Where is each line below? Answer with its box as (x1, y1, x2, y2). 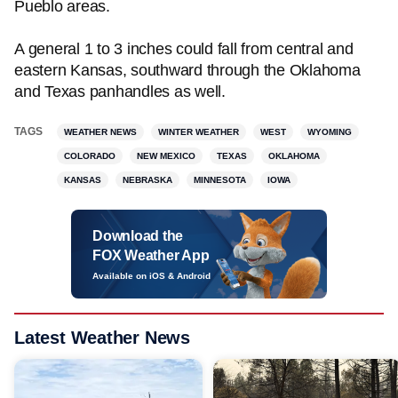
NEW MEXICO (137, 151, 195, 161)
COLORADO (64, 151, 115, 161)
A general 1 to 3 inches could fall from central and (14, 40, 354, 58)
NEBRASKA (123, 175, 172, 185)
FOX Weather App (92, 248, 210, 263)
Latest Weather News (14, 328, 191, 347)
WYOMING (307, 127, 352, 137)
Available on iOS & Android (92, 271, 211, 281)
